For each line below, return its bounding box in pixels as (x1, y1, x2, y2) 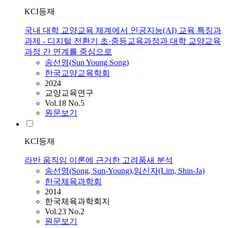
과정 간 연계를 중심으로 (24, 47, 112, 56)
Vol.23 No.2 (45, 207, 84, 216)
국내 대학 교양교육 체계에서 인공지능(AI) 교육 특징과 (24, 26, 221, 35)
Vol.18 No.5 (45, 99, 84, 108)
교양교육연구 (45, 89, 94, 98)
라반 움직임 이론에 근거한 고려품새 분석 (24, 156, 173, 165)
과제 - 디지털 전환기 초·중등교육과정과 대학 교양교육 (24, 37, 221, 46)
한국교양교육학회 (45, 69, 110, 78)
